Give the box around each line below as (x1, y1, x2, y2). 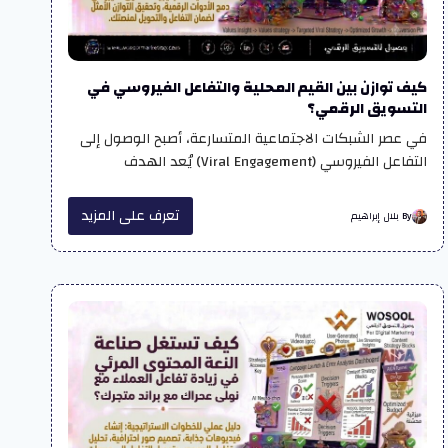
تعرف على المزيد (82, 203, 180, 230)
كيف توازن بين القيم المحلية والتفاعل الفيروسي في (86, 74, 427, 102)
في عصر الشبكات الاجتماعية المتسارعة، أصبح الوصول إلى (79, 125, 427, 153)
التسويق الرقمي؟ (306, 95, 427, 123)
